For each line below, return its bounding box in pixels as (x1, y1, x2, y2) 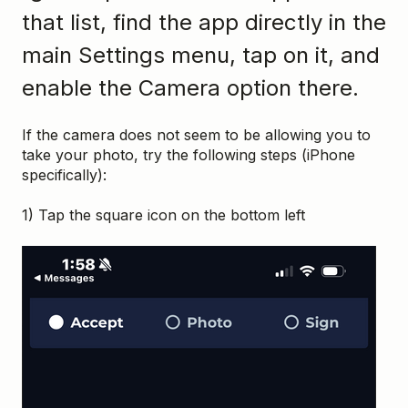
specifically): (22, 166, 107, 185)
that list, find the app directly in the (22, 8, 386, 36)
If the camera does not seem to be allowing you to (22, 126, 371, 145)
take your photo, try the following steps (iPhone (22, 146, 355, 165)
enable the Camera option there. (22, 74, 359, 101)
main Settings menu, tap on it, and (22, 41, 380, 68)
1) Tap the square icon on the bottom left (22, 206, 305, 225)
